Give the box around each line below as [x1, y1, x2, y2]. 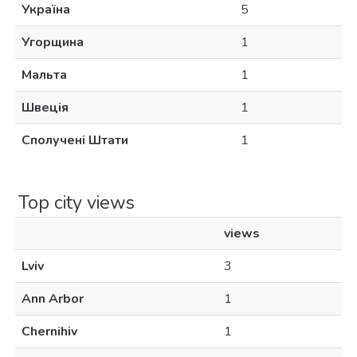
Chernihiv [22, 323, 77, 340]
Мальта [22, 66, 67, 84]
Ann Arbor [22, 290, 84, 308]
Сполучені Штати [22, 131, 128, 149]
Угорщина [22, 33, 84, 51]
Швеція [22, 99, 69, 116]
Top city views [18, 190, 135, 215]
